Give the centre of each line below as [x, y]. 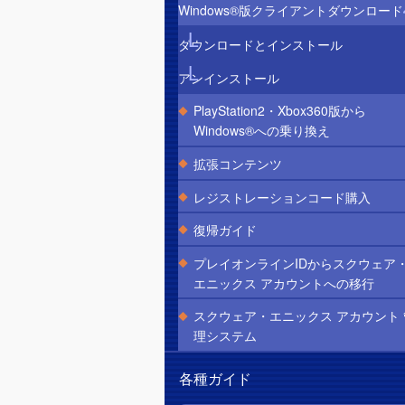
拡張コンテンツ [237, 164]
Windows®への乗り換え [261, 131]
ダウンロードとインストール [260, 45]
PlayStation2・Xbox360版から [279, 111]
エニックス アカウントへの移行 [283, 283]
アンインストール [229, 78]
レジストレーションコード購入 [282, 197]
